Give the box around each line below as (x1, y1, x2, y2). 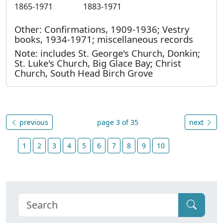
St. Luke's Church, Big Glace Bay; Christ (14, 56, 181, 69)
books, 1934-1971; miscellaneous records (14, 32, 193, 45)
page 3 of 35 (97, 117, 138, 127)
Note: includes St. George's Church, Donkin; (14, 46, 200, 59)
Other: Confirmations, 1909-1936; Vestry (14, 22, 189, 35)
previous (17, 117, 48, 127)
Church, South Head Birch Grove (14, 66, 153, 79)
